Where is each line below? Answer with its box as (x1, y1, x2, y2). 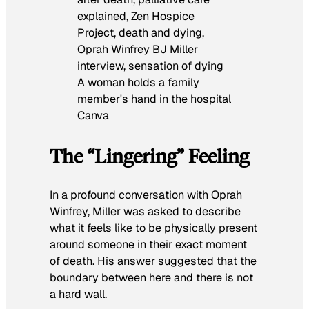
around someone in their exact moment (50, 237, 247, 252)
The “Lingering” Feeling (50, 142, 249, 168)
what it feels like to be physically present (50, 221, 257, 235)
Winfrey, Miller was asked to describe (50, 204, 241, 219)
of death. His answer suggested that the (50, 254, 257, 268)
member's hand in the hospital (77, 92, 231, 107)
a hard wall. (50, 287, 107, 301)
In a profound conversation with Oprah (50, 188, 242, 202)
